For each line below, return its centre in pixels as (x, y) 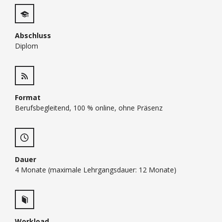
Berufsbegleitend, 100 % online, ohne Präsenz (89, 108)
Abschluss (33, 35)
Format (28, 97)
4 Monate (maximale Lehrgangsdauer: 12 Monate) (96, 170)
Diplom (27, 46)
